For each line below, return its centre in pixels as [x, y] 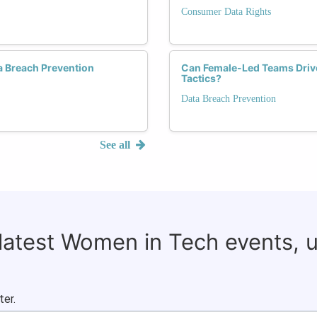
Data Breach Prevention [229, 98]
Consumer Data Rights [226, 11]
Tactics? [201, 78]
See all [117, 144]
